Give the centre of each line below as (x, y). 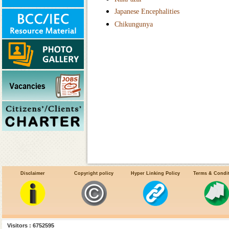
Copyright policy (94, 173)
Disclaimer (33, 173)
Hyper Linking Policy (155, 173)
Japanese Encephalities (147, 12)
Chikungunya (134, 24)
